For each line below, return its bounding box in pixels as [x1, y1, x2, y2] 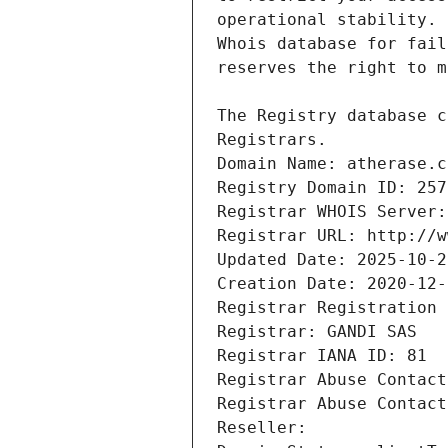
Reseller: [217, 418, 317, 438]
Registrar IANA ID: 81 [217, 346, 427, 366]
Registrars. [217, 130, 327, 150]
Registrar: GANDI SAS [217, 322, 417, 342]
